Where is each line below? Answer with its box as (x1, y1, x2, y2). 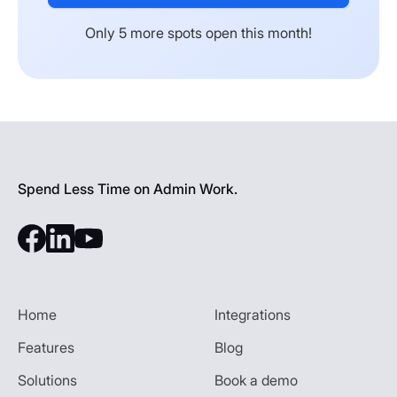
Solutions (18, 370, 77, 389)
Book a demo (214, 370, 298, 389)
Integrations (214, 305, 291, 323)
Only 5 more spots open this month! (85, 23, 312, 42)
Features (18, 338, 74, 356)
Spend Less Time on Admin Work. (18, 179, 237, 198)
